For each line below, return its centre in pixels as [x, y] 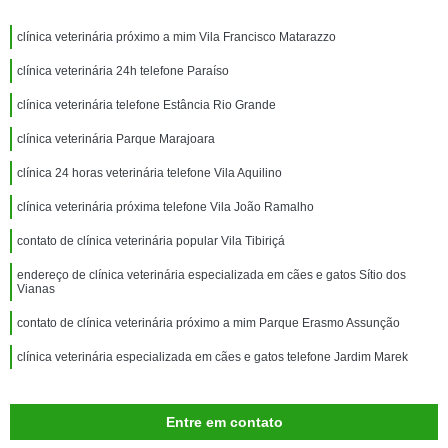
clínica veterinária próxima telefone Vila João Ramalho [165, 207]
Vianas [36, 289]
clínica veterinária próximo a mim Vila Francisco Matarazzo [176, 37]
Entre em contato [224, 422]
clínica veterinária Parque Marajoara [116, 139]
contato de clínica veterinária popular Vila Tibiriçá [151, 241]
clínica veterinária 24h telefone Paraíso [123, 71]
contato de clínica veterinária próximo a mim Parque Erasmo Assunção [208, 323]
